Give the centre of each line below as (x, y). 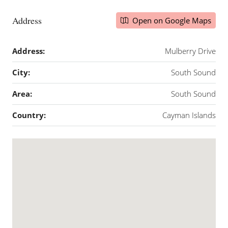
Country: (29, 115)
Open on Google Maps (171, 20)
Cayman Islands (189, 115)
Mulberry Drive (190, 51)
